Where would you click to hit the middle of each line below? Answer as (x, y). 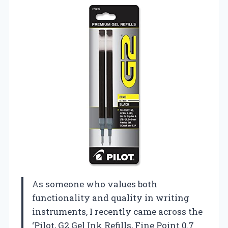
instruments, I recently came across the (117, 211)
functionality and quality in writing (111, 197)
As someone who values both (95, 184)
